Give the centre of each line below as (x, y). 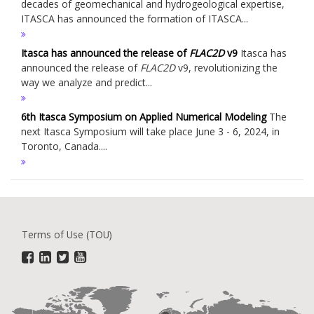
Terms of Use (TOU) (67, 235)
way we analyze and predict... (87, 83)
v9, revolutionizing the (226, 68)
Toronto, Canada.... (64, 146)
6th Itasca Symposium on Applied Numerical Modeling (144, 117)
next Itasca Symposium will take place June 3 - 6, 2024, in (150, 132)
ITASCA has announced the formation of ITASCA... (135, 19)
